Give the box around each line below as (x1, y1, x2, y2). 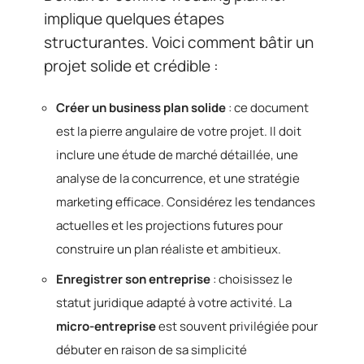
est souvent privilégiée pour (156, 317, 318, 335)
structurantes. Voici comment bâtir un (44, 31, 314, 53)
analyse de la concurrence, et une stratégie (56, 170, 300, 187)
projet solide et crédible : (44, 54, 219, 76)
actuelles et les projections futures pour (56, 217, 283, 234)
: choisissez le (210, 270, 292, 288)
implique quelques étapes (44, 7, 224, 29)
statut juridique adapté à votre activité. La (56, 293, 292, 311)
